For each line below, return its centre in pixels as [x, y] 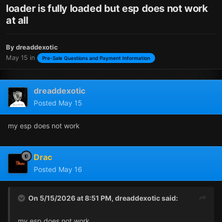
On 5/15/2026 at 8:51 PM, [72, 198]
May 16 [70, 169]
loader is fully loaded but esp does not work [107, 8]
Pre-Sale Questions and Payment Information [96, 58]
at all [17, 20]
